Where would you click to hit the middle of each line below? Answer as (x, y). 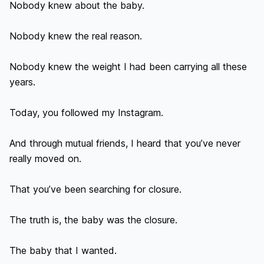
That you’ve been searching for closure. (95, 189)
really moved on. (45, 159)
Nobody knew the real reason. (76, 36)
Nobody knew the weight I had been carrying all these (128, 67)
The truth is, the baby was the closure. (93, 220)
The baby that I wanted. (63, 250)
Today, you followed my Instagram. (86, 113)
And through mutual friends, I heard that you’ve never (125, 143)
